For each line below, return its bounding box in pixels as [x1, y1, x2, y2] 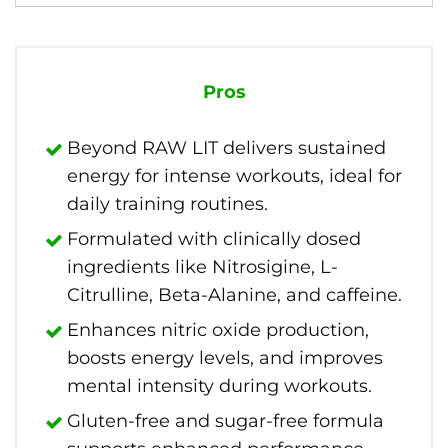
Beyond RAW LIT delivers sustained [67, 137, 386, 159]
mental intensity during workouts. [67, 375, 372, 397]
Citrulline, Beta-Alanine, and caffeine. [67, 284, 402, 306]
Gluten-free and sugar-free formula [67, 410, 384, 432]
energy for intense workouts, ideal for [67, 165, 402, 187]
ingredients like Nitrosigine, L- [67, 256, 338, 278]
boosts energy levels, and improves [67, 347, 383, 369]
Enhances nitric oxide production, [67, 319, 369, 341]
